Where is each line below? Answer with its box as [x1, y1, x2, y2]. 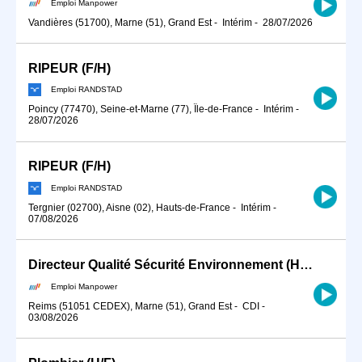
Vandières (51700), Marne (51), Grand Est [28, 16, 212, 28]
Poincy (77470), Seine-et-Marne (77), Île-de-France [28, 103, 253, 116]
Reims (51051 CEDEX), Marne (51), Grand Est [28, 300, 232, 312]
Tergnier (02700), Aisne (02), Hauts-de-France [28, 202, 230, 213]
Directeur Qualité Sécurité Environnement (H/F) [300, 258, 313, 272]
